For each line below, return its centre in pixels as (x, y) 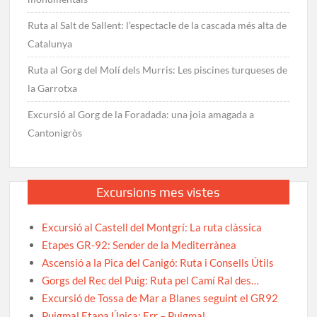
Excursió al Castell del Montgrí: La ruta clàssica (152, 227)
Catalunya (50, 44)
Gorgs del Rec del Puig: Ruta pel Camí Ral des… (151, 281)
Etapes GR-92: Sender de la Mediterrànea (139, 245)
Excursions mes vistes (158, 192)
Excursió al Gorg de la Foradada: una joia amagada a (141, 115)
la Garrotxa (53, 88)
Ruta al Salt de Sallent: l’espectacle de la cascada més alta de (157, 25)
